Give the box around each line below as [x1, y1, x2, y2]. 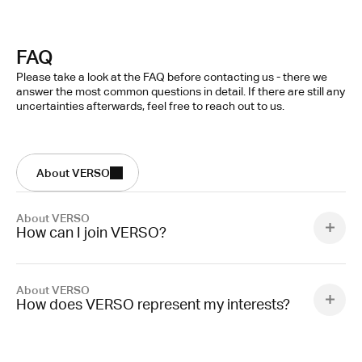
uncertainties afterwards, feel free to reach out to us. [16, 99, 284, 112]
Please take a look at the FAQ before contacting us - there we [16, 70, 327, 83]
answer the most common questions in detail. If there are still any [16, 85, 345, 98]
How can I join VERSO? [16, 219, 166, 250]
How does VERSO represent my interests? [16, 291, 290, 322]
